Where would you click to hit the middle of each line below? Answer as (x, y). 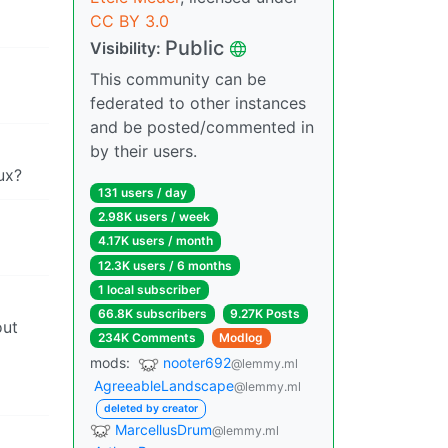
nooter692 (197, 363)
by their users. (143, 151)
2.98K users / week (153, 217)
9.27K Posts (265, 313)
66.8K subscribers (152, 313)
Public (194, 48)
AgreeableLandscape (164, 385)
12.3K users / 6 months (164, 265)
